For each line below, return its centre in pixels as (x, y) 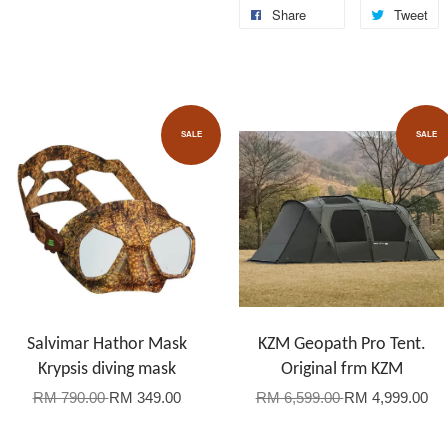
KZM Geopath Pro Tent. (341, 345)
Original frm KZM (341, 370)
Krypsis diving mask (106, 370)
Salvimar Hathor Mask (106, 345)
